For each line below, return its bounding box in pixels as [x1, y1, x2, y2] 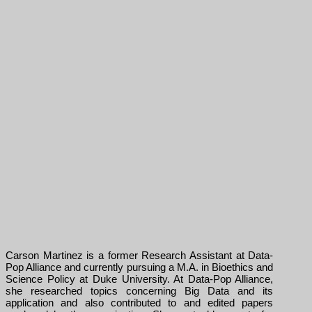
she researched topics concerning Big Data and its [6, 285, 274, 297]
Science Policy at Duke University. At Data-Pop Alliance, [6, 273, 274, 285]
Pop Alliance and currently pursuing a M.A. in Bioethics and [6, 261, 274, 273]
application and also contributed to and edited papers [6, 297, 274, 309]
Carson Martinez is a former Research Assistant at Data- [6, 249, 274, 261]
